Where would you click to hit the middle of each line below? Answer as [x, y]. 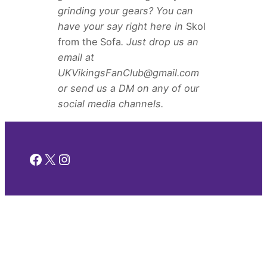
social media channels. [110, 104]
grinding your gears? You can [125, 11]
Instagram [91, 159]
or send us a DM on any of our [128, 89]
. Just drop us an [159, 42]
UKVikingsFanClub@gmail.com [128, 73]
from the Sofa [89, 42]
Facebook [61, 159]
